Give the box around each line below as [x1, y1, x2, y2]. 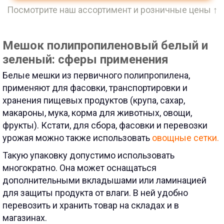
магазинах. [2, 212, 47, 223]
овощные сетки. [152, 132, 219, 143]
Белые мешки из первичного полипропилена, [2, 70, 190, 80]
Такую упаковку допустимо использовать [2, 150, 174, 160]
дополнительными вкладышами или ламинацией [2, 175, 206, 185]
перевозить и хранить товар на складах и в [2, 200, 179, 210]
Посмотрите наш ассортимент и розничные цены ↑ [6, 4, 217, 15]
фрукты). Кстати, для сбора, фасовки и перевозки [2, 120, 207, 130]
